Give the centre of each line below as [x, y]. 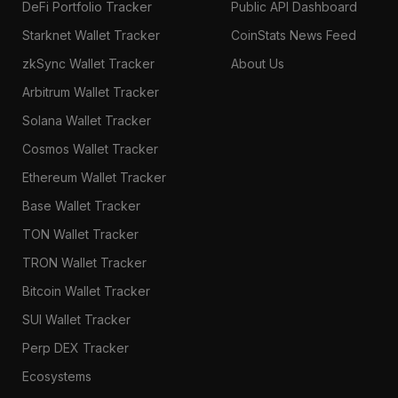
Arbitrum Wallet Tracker [90, 92]
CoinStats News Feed [294, 35]
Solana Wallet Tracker [86, 120]
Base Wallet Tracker [81, 205]
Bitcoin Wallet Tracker [86, 291]
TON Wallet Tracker [80, 234]
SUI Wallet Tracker [76, 319]
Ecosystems [56, 376]
